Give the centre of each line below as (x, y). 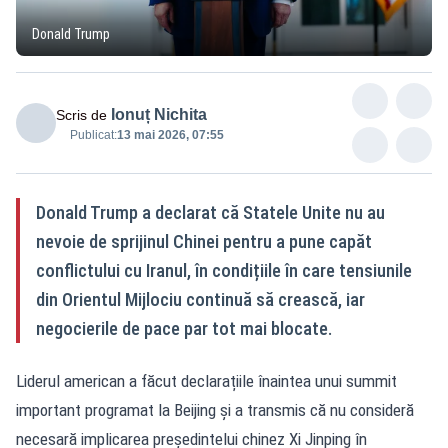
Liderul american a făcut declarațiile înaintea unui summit (206, 380)
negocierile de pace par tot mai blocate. (184, 328)
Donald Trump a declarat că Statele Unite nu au (210, 212)
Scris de (81, 114)
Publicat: (93, 134)
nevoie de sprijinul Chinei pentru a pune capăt (204, 241)
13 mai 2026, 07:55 (170, 134)
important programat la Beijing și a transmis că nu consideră (215, 409)
